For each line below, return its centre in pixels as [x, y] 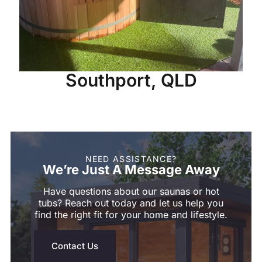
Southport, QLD [131, 80]
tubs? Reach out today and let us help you [131, 203]
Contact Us [75, 246]
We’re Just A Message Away [131, 169]
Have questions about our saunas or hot [131, 191]
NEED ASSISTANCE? [131, 158]
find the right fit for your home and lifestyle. [131, 214]
